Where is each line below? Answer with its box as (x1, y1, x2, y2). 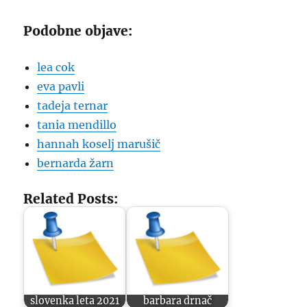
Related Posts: (23, 191, 119, 207)
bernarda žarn (37, 156, 114, 170)
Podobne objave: (23, 23, 133, 39)
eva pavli (37, 79, 85, 93)
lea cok (37, 60, 75, 74)
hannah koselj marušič (37, 137, 161, 151)
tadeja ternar (37, 99, 108, 112)
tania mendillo (37, 118, 117, 132)
